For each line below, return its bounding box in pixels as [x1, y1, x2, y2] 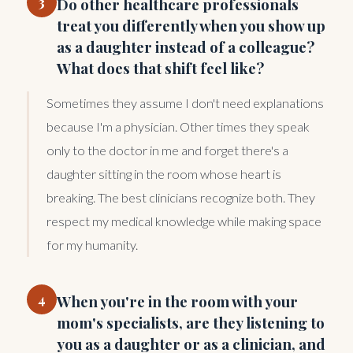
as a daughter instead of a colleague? [57, 36, 314, 57]
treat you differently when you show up [57, 15, 325, 35]
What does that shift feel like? [57, 58, 264, 78]
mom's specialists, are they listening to [57, 312, 325, 333]
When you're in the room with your [57, 291, 298, 311]
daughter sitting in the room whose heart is [46, 165, 281, 181]
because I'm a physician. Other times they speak [46, 118, 310, 134]
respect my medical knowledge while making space [46, 213, 321, 229]
